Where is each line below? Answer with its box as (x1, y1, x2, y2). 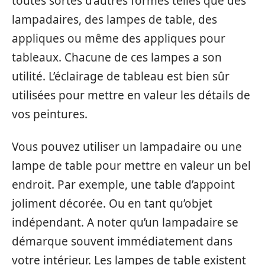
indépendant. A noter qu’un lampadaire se (12, 214, 238, 230)
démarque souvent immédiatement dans (12, 233, 232, 249)
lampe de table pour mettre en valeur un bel (12, 157, 251, 173)
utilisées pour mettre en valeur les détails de (12, 88, 250, 103)
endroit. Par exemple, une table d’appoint (12, 176, 235, 192)
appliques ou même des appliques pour (12, 31, 225, 46)
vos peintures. (12, 106, 88, 122)
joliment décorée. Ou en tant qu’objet (12, 195, 212, 211)
